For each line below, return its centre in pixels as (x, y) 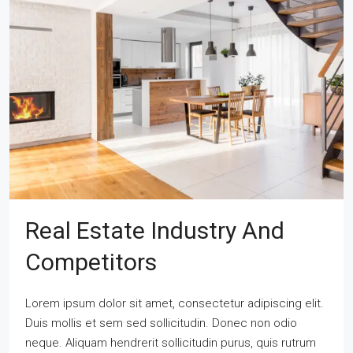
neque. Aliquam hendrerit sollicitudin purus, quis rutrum (171, 343)
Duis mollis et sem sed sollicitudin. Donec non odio (161, 323)
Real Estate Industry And (155, 230)
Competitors (91, 262)
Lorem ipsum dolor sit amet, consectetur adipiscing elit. (175, 303)
